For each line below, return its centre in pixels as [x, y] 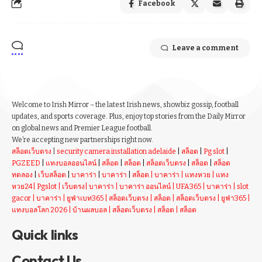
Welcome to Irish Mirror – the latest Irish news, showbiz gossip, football [125, 105]
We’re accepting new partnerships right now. [82, 140]
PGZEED [26, 163]
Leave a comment [205, 48]
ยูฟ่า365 [234, 199]
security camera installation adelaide [116, 152]
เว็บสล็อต [52, 175]
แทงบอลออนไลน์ [71, 163]
